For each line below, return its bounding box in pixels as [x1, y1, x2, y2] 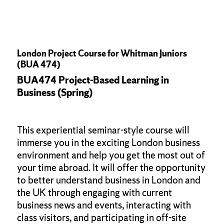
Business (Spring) [16, 85, 92, 99]
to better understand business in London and [16, 173, 200, 186]
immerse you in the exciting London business [16, 135, 200, 149]
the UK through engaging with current [16, 185, 172, 199]
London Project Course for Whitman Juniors [16, 47, 187, 59]
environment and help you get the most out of [16, 148, 205, 161]
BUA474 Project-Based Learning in [16, 73, 169, 86]
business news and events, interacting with [16, 198, 191, 211]
